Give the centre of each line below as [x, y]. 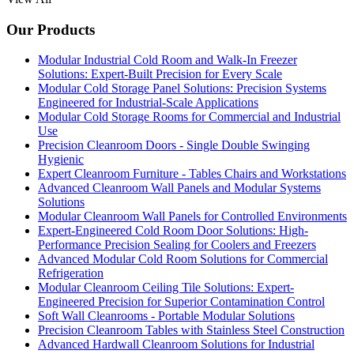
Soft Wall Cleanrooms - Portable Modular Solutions [166, 316]
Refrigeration [71, 273]
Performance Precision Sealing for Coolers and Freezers [177, 245]
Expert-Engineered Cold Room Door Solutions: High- [173, 231]
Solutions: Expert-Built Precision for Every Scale [160, 74]
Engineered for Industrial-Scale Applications [148, 103]
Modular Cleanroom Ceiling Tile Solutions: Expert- [166, 288]
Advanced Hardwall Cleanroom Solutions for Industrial [176, 345]
